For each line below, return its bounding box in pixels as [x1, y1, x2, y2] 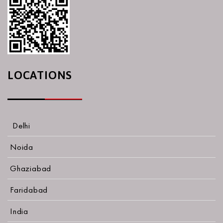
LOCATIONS [7, 69, 73, 82]
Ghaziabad [10, 163, 52, 174]
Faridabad [10, 185, 48, 195]
